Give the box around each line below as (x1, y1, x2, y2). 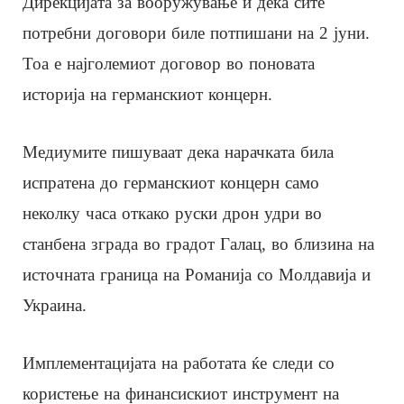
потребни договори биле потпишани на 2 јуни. (23, 23, 370, 42)
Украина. (23, 295, 87, 315)
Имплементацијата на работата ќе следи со (23, 353, 335, 372)
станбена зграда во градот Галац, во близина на (23, 234, 374, 253)
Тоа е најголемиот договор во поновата (23, 53, 315, 73)
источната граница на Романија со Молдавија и (23, 264, 371, 284)
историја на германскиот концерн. (23, 84, 272, 104)
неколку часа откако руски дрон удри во (23, 203, 322, 223)
